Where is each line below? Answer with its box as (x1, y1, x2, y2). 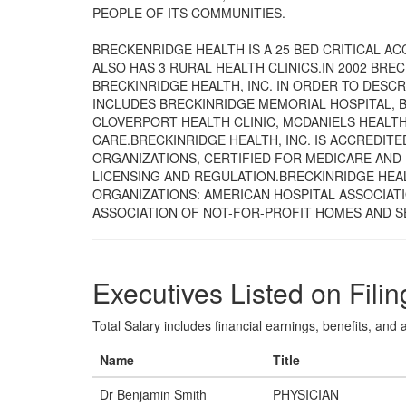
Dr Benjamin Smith (100, 385, 207, 403)
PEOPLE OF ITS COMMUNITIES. (92, 4, 285, 22)
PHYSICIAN (273, 385, 339, 403)
